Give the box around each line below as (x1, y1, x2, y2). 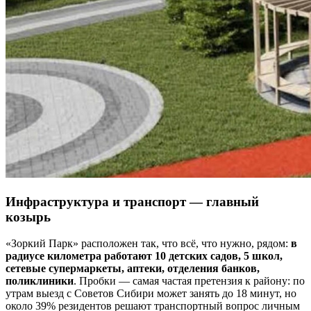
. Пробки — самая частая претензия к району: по (74, 275, 305, 287)
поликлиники (6, 275, 74, 287)
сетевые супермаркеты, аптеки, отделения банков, (6, 262, 260, 275)
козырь (6, 209, 51, 224)
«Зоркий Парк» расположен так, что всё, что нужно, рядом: (6, 237, 291, 250)
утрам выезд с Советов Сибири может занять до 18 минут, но (6, 287, 296, 300)
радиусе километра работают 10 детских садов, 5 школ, (6, 250, 283, 262)
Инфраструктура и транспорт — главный (6, 194, 259, 209)
